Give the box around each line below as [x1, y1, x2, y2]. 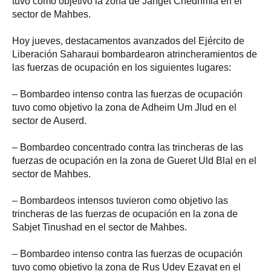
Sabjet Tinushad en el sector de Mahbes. [12, 221, 187, 232]
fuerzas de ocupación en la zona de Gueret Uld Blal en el [12, 155, 256, 166]
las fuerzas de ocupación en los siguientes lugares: [12, 62, 231, 73]
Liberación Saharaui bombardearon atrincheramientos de [12, 48, 257, 59]
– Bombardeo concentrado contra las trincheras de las [12, 142, 243, 152]
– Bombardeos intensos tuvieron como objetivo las [12, 195, 228, 206]
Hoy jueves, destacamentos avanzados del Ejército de [12, 35, 244, 46]
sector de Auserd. [12, 115, 87, 126]
